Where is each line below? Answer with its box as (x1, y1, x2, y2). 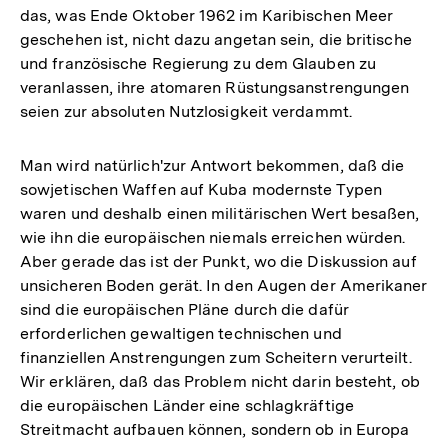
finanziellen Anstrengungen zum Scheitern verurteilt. (20, 347, 412, 367)
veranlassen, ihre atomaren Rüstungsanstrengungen (20, 77, 410, 97)
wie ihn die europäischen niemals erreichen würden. (20, 227, 406, 247)
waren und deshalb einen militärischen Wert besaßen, (20, 203, 420, 223)
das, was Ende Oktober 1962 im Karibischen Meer (20, 5, 394, 25)
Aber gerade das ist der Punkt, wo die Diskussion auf (20, 251, 417, 271)
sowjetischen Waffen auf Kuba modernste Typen (20, 179, 382, 199)
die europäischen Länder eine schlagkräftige (20, 395, 354, 415)
